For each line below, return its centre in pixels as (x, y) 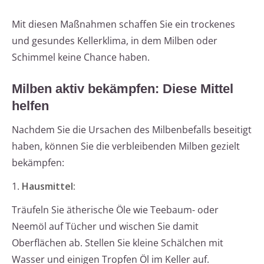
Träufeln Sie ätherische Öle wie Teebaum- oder (115, 210)
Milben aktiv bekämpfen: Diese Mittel (123, 89)
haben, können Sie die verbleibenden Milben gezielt (126, 146)
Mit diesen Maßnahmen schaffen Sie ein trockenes (123, 24)
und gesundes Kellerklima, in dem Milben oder (115, 41)
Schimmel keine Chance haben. (81, 57)
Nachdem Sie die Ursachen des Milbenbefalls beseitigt (132, 130)
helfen (30, 106)
